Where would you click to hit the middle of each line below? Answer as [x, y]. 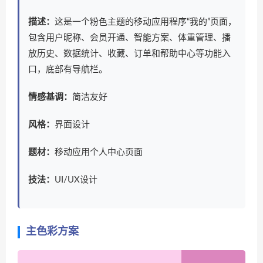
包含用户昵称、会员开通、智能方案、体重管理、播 [129, 38]
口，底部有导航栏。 [68, 70]
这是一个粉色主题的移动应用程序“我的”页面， [146, 22]
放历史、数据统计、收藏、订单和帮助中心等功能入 [129, 54]
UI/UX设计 [76, 180]
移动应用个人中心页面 [99, 152]
